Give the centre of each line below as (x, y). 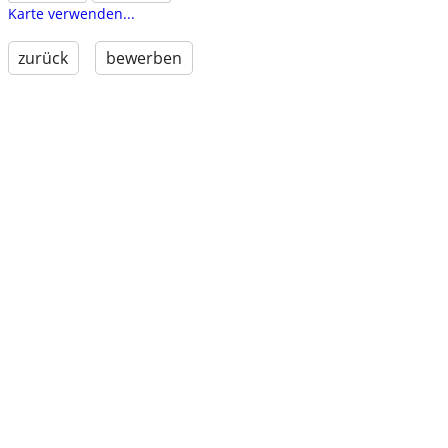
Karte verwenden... (71, 14)
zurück (43, 58)
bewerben (143, 58)
